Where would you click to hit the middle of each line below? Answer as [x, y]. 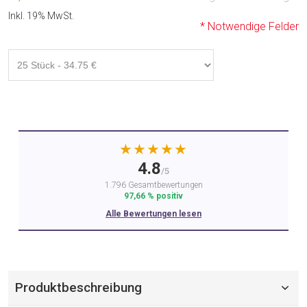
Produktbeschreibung [78, 287]
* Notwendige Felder [249, 26]
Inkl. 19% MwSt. [41, 16]
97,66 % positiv [153, 196]
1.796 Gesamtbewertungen [153, 185]
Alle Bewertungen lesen [153, 214]
